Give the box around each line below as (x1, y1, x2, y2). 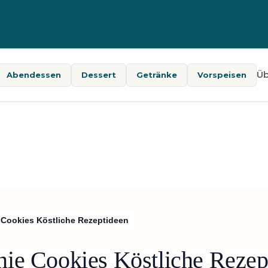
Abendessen (6, 69, 61, 80)
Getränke (136, 69, 177, 80)
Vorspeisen (197, 69, 246, 80)
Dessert (81, 69, 116, 80)
